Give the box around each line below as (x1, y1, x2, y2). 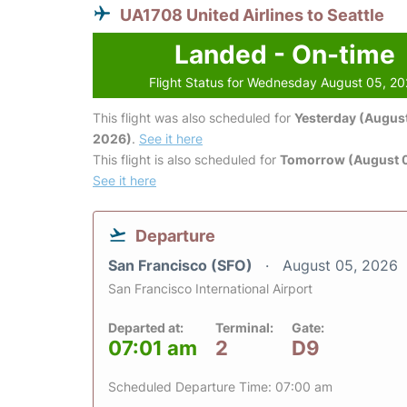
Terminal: (215, 320, 273, 336)
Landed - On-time (174, 39, 395, 71)
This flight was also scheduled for (93, 110, 294, 126)
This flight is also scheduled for (93, 152, 280, 168)
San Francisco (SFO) (108, 256, 256, 275)
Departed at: (108, 320, 184, 336)
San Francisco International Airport (108, 281, 313, 297)
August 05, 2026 (283, 256, 398, 275)
